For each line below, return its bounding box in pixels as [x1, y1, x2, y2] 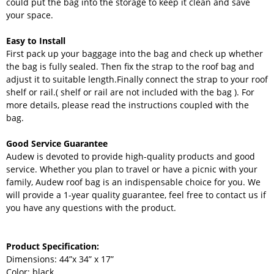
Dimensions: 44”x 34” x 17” [6, 253, 114, 265]
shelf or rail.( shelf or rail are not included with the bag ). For [6, 86, 254, 98]
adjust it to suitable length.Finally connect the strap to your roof [6, 73, 268, 86]
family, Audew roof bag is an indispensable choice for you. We [6, 176, 261, 188]
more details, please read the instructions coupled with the [6, 99, 249, 111]
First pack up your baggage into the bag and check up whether [6, 48, 263, 60]
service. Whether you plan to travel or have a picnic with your [6, 163, 257, 176]
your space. [6, 9, 53, 21]
